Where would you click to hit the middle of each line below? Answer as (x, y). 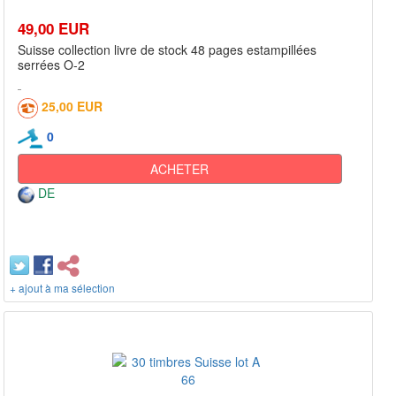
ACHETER (180, 168)
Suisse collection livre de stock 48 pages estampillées (167, 49)
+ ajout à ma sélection (62, 287)
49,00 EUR (53, 28)
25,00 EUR (72, 106)
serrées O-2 (51, 65)
